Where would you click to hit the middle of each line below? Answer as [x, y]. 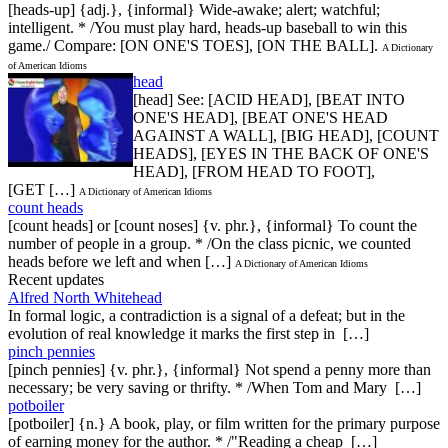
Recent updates [56, 279]
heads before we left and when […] [119, 261]
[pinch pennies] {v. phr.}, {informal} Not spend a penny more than [219, 369]
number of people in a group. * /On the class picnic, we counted [209, 243]
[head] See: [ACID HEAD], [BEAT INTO [269, 99]
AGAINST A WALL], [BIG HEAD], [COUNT [286, 135]
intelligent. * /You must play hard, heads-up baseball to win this [207, 27]
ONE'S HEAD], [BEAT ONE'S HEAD [260, 117]
